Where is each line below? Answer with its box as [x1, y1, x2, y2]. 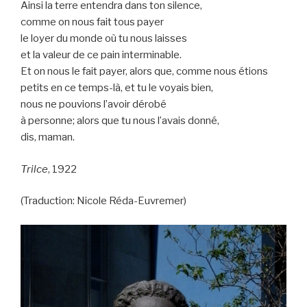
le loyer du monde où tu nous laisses [21, 32, 187, 45]
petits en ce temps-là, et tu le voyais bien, [21, 82, 213, 95]
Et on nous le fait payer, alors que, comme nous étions [21, 65, 268, 78]
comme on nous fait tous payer [21, 16, 164, 29]
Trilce [21, 162, 48, 175]
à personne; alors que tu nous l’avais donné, [21, 114, 219, 127]
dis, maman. [21, 131, 75, 144]
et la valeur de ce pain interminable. [21, 49, 182, 62]
